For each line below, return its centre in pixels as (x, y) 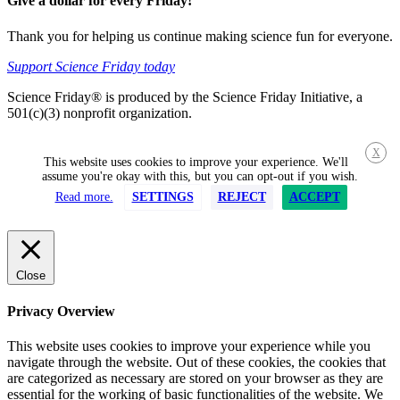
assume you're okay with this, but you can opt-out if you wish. (200, 176)
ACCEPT (314, 196)
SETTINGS (162, 196)
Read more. (84, 196)
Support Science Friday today (91, 66)
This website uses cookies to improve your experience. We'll (196, 162)
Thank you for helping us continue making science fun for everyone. (200, 36)
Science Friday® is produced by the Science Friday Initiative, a (185, 96)
